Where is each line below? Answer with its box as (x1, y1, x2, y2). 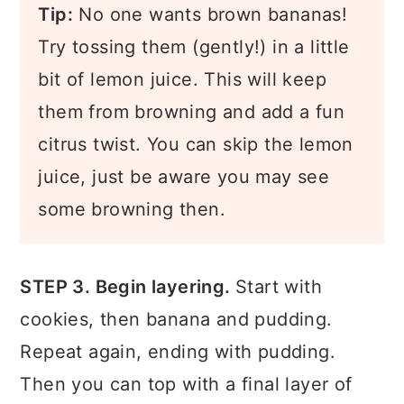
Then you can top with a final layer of (20, 373, 353, 395)
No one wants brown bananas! (73, 4, 348, 25)
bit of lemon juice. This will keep (38, 69, 326, 90)
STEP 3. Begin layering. (20, 276, 235, 298)
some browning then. (38, 198, 225, 220)
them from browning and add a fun (38, 101, 345, 123)
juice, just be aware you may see (38, 166, 330, 188)
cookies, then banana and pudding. (20, 308, 333, 330)
